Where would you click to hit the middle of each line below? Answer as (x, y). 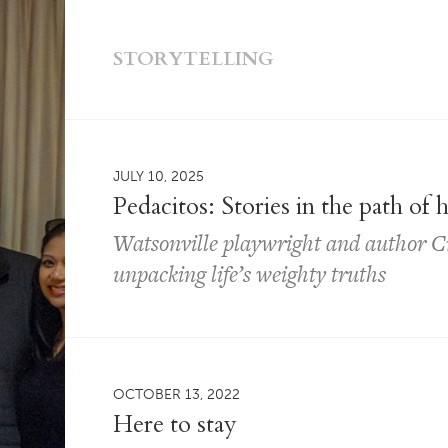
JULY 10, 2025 (159, 175)
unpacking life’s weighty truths (250, 273)
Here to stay (175, 423)
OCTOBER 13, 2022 (177, 393)
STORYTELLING (194, 59)
